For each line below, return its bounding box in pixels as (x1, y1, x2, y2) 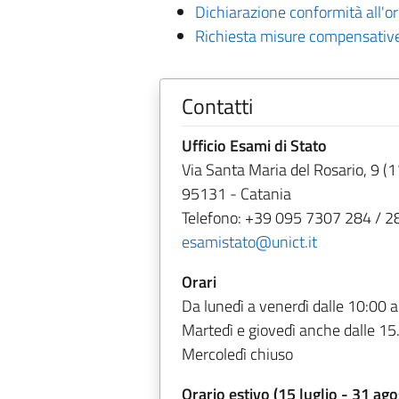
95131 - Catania (181, 182, 291, 206)
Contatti (181, 90, 253, 122)
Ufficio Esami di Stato (181, 134, 327, 158)
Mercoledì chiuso (181, 342, 293, 366)
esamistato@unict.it (181, 230, 317, 254)
